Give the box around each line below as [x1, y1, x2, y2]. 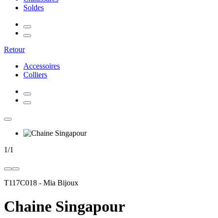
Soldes [23, 3, 44, 12]
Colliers [23, 71, 47, 79]
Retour [4, 45, 25, 54]
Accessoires [23, 62, 60, 70]
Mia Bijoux [41, 179, 78, 187]
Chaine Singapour [4, 198, 125, 216]
